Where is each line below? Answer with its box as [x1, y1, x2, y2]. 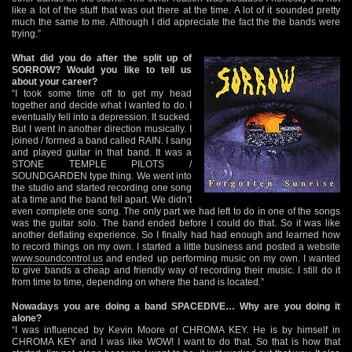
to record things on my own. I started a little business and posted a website [12, 240, 340, 252]
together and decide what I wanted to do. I [12, 99, 192, 111]
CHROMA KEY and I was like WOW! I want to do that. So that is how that [12, 335, 340, 347]
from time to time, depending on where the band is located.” [12, 276, 264, 288]
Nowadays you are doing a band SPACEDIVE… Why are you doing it [12, 300, 340, 312]
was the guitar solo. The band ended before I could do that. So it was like [12, 217, 340, 229]
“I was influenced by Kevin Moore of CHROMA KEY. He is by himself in [12, 324, 340, 335]
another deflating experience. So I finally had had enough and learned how [12, 229, 340, 240]
